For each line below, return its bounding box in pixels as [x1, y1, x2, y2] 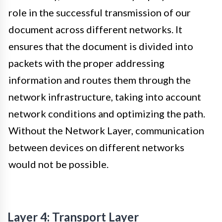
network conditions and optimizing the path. [8, 108, 205, 120]
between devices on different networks [8, 141, 184, 154]
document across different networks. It [8, 23, 182, 36]
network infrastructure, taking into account [8, 91, 201, 103]
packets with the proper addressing [8, 57, 165, 69]
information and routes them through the [8, 74, 191, 86]
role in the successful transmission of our [8, 6, 191, 19]
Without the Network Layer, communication [8, 124, 204, 137]
